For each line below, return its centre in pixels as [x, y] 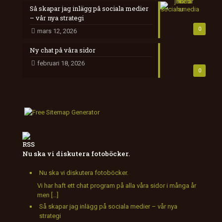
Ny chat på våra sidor [63, 50]
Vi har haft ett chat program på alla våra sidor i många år [117, 185]
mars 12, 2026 [57, 31]
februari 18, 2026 [61, 63]
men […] [48, 195]
